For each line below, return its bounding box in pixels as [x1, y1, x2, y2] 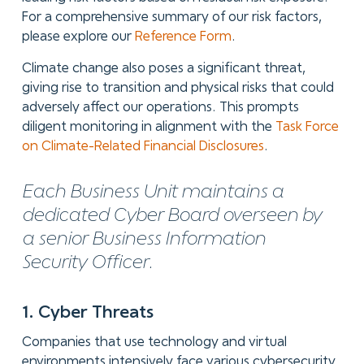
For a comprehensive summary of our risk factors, [21, 11, 322, 24]
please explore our [21, 30, 135, 43]
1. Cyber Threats [21, 304, 154, 321]
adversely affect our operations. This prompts [21, 102, 299, 115]
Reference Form [134, 30, 232, 43]
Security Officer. [21, 254, 154, 272]
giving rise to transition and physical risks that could [21, 82, 334, 95]
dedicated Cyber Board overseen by [21, 207, 322, 225]
